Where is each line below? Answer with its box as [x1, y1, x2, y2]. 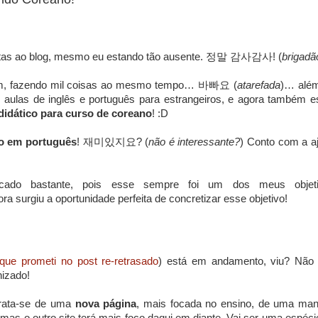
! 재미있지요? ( [76, 136, 149, 148]
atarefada [237, 79, 281, 91]
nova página [75, 298, 137, 309]
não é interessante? [148, 136, 241, 148]
